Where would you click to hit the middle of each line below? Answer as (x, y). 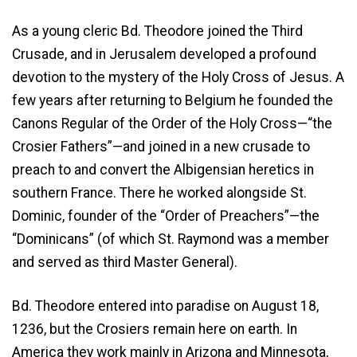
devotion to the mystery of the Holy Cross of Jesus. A (178, 77)
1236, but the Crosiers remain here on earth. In (155, 330)
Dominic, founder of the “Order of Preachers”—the (166, 216)
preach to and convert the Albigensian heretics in (163, 169)
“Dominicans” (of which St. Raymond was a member (171, 239)
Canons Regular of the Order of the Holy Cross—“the (172, 123)
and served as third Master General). (125, 262)
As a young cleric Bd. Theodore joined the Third (157, 31)
